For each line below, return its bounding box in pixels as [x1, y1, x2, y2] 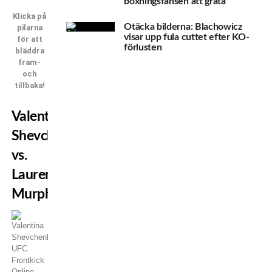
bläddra [15, 46, 44, 55]
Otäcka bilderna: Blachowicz [124, 21, 242, 32]
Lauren [11, 167, 53, 182]
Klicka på [13, 11, 47, 21]
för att [16, 34, 42, 44]
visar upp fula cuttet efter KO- [124, 32, 250, 42]
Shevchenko [11, 128, 84, 143]
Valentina [11, 109, 68, 123]
